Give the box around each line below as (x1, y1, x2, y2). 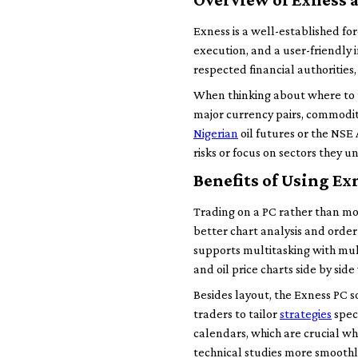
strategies (280, 307, 332, 320)
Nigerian (193, 126, 238, 140)
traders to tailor (193, 307, 280, 320)
